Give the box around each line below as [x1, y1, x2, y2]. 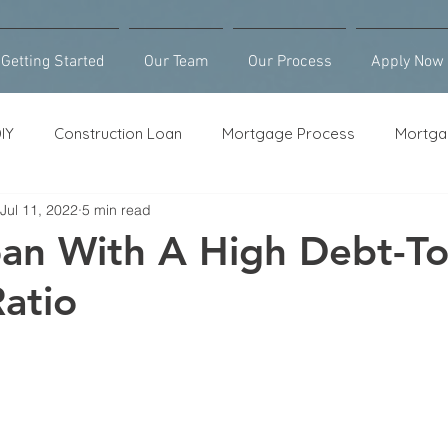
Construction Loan [54, 123, 182, 143]
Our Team [143, 52, 209, 72]
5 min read [82, 200, 151, 219]
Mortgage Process [222, 123, 355, 143]
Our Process [247, 52, 332, 72]
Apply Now [370, 52, 444, 72]
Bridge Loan [178, 203, 264, 223]
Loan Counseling [22, 203, 138, 223]
